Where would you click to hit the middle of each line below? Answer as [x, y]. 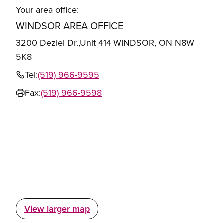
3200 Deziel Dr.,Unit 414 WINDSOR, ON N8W [105, 43]
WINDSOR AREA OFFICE [70, 26]
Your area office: [47, 10]
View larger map [57, 209]
